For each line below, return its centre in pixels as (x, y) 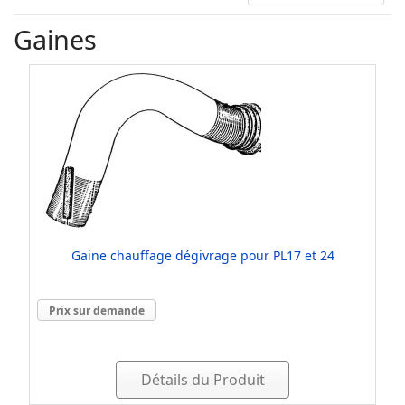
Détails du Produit (202, 380)
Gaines (55, 39)
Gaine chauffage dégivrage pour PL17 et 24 (202, 255)
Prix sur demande (97, 311)
